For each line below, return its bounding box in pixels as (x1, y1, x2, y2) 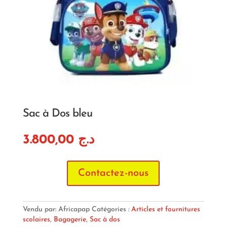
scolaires (22, 215, 50, 223)
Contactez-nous (78, 168, 149, 178)
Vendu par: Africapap (22, 205, 92, 213)
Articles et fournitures (131, 205, 200, 213)
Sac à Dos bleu (22, 107, 92, 120)
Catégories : (91, 205, 131, 213)
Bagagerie (53, 215, 86, 223)
